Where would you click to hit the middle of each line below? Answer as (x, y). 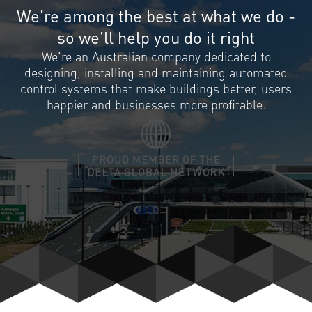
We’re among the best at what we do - (156, 16)
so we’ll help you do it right (156, 38)
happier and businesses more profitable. (156, 104)
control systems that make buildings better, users (156, 88)
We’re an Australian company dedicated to (156, 56)
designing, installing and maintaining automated (156, 72)
